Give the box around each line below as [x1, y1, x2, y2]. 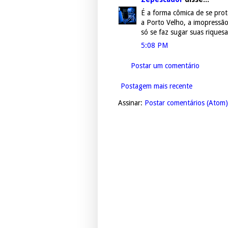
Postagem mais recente [121, 82, 192, 91]
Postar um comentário [131, 62, 199, 70]
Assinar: [118, 99, 145, 107]
